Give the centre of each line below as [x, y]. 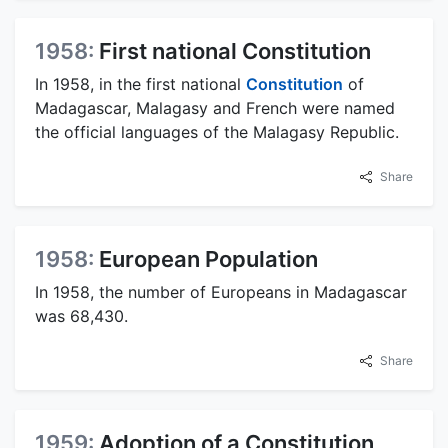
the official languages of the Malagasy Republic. [217, 131]
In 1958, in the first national [140, 83]
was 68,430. [81, 315]
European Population [208, 258]
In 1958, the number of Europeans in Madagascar [221, 291]
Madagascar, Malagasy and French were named [215, 107]
